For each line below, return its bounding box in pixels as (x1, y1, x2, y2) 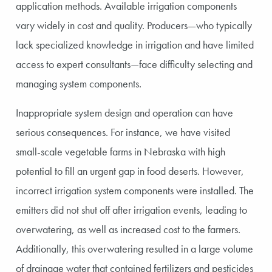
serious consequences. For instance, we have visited (16, 124, 230, 139)
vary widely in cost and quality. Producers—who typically (16, 18, 252, 32)
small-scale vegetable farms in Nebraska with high (16, 144, 225, 158)
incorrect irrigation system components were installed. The (16, 183, 254, 197)
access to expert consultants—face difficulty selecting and (16, 56, 253, 71)
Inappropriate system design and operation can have (16, 105, 233, 120)
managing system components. (16, 76, 141, 90)
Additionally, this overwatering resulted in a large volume (16, 241, 253, 256)
